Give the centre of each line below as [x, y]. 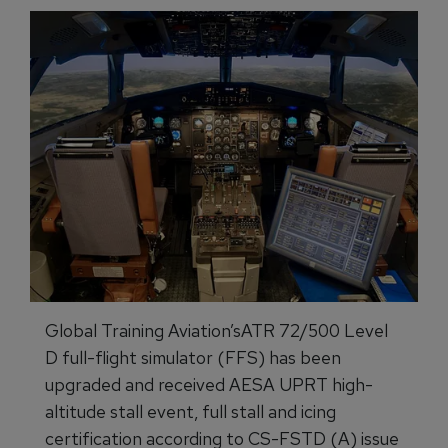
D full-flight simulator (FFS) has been [193, 357]
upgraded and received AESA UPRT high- [209, 384]
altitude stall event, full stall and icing [190, 411]
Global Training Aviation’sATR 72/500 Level [216, 330]
